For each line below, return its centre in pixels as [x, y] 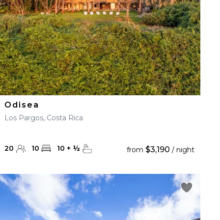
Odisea [22, 105]
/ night [182, 150]
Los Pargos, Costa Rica [44, 118]
